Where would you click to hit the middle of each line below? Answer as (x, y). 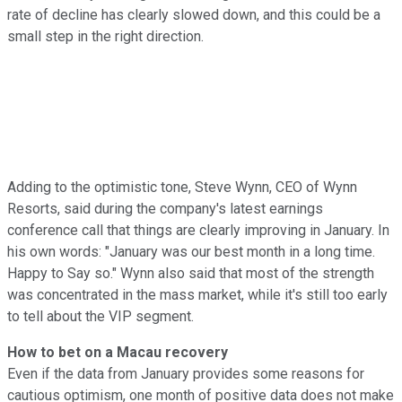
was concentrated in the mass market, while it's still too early (197, 294)
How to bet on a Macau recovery (118, 352)
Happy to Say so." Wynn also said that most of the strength (191, 273)
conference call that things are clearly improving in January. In (198, 230)
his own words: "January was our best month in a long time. (191, 251)
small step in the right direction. (105, 36)
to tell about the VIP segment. (100, 316)
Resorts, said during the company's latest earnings (165, 208)
